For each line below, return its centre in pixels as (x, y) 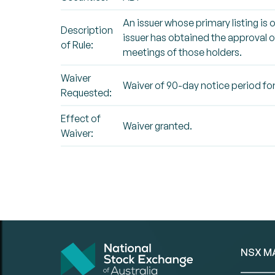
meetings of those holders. (182, 52)
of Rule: (77, 45)
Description (87, 30)
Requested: (86, 93)
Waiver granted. (157, 126)
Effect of (81, 118)
